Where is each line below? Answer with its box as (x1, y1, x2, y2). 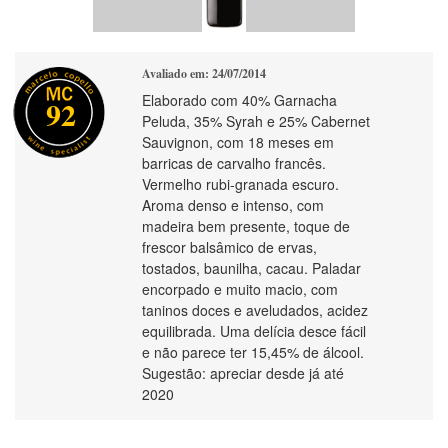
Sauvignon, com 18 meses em (142, 132, 334, 152)
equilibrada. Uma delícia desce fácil (142, 321, 366, 341)
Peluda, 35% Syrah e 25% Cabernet (142, 111, 370, 131)
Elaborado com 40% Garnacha (142, 90, 337, 110)
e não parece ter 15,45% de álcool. (142, 342, 364, 362)
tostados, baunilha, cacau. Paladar (142, 258, 361, 278)
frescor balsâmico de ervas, (142, 237, 317, 257)
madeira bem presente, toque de (142, 216, 350, 236)
